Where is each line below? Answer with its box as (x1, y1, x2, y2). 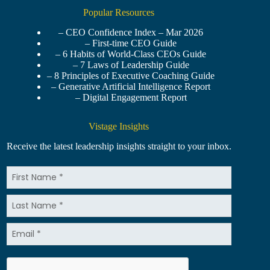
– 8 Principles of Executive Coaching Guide (47, 71, 215, 81)
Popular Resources (83, 7, 155, 18)
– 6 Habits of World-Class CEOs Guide (55, 49, 207, 60)
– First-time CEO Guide (85, 38, 177, 49)
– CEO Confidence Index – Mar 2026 (58, 27, 204, 38)
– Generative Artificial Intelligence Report (51, 81, 211, 92)
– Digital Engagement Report (75, 92, 187, 103)
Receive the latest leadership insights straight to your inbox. (6, 141, 231, 151)
